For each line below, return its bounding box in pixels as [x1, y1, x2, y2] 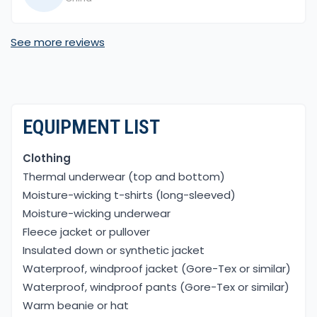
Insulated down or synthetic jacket [23, 243, 204, 258]
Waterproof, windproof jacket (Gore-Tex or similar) [23, 261, 291, 277]
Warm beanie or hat [23, 298, 129, 313]
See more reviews [11, 35, 105, 50]
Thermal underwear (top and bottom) [23, 169, 225, 185]
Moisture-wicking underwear [23, 206, 171, 221]
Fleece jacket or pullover [23, 224, 150, 240]
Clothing [23, 151, 71, 166]
